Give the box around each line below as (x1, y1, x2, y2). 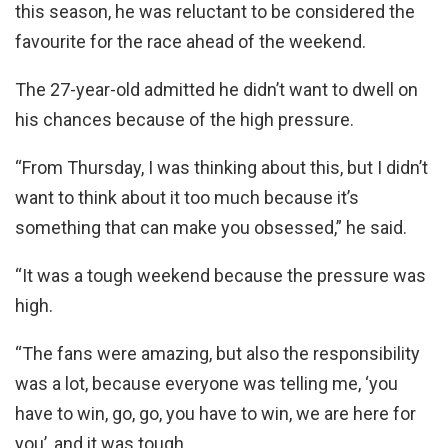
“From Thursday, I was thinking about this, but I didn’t (15, 156, 428, 178)
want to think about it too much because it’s (15, 186, 359, 208)
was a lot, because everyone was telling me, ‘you (15, 372, 398, 394)
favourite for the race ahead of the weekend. (15, 30, 370, 52)
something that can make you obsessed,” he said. (15, 216, 407, 238)
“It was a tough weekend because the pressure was (15, 264, 426, 286)
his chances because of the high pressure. (15, 108, 354, 130)
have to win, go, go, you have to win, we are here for (15, 402, 416, 424)
